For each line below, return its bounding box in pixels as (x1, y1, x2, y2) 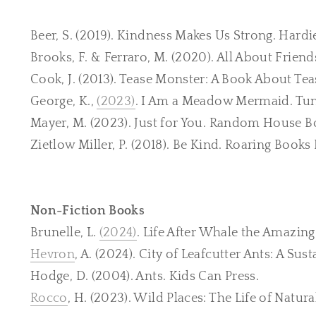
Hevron (30, 248, 75, 262)
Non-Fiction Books (30, 204, 145, 218)
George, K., (30, 95, 97, 109)
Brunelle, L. (30, 226, 99, 240)
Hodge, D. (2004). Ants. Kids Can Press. (30, 269, 260, 284)
